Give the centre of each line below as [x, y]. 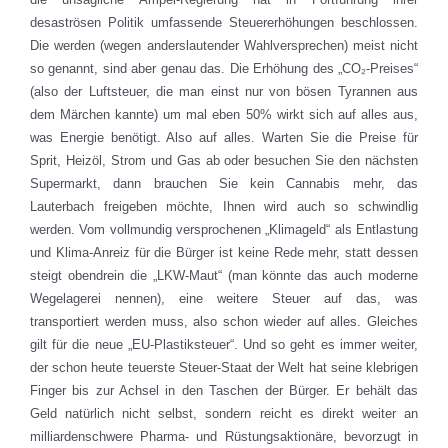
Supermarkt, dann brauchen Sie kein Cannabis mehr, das [224, 184]
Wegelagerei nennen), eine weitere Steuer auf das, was [224, 299]
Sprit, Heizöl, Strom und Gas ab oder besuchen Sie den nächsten [224, 161]
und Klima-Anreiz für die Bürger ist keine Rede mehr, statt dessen [224, 253]
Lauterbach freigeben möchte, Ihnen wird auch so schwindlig [224, 207]
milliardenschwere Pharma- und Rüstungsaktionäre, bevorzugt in [224, 437]
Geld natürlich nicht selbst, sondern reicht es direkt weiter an [224, 414]
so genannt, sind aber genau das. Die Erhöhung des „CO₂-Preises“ [224, 69]
